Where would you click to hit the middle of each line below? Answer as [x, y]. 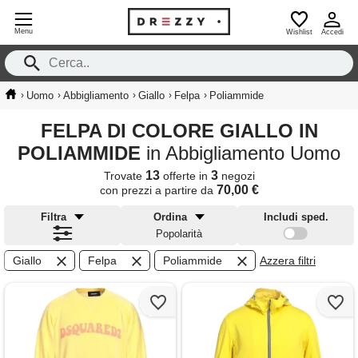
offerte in [185, 176]
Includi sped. [296, 217]
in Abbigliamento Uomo [243, 153]
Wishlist [299, 32]
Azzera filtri [288, 261]
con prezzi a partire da [158, 190]
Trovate [124, 176]
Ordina [170, 217]
